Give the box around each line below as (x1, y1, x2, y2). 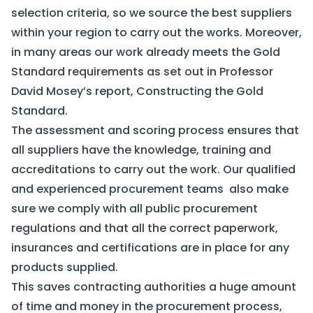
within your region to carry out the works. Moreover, (11, 24, 302, 41)
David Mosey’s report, (11, 83, 136, 99)
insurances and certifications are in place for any (11, 240, 289, 256)
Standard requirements (11, 64, 144, 80)
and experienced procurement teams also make (11, 181, 289, 197)
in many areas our (11, 44, 116, 60)
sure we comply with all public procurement (11, 201, 258, 217)
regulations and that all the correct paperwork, (11, 220, 278, 236)
